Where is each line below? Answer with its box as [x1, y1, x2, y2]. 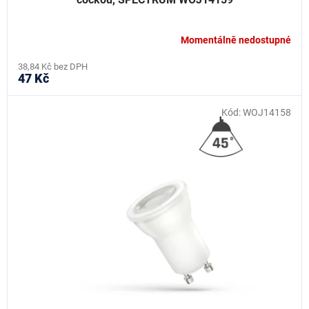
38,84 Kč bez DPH [18, 61, 88, 72]
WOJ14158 [243, 106, 291, 118]
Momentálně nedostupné [181, 34, 291, 46]
